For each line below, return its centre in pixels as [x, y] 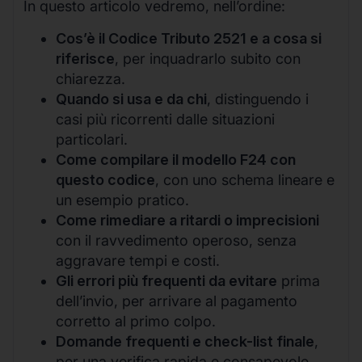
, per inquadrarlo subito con [208, 58]
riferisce [85, 58]
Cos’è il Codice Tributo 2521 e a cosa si [189, 38]
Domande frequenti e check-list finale [185, 341]
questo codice [105, 179]
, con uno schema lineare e [245, 179]
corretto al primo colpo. [136, 321]
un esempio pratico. [122, 200]
